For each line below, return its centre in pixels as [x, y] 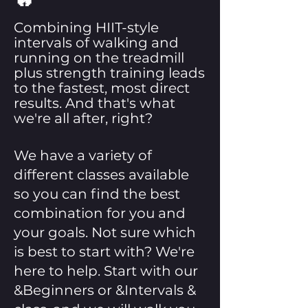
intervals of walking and [96, 43]
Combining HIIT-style [86, 27]
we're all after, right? [83, 118]
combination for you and [100, 213]
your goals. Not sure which [105, 232]
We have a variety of [83, 155]
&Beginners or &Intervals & [105, 290]
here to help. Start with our [106, 271]
